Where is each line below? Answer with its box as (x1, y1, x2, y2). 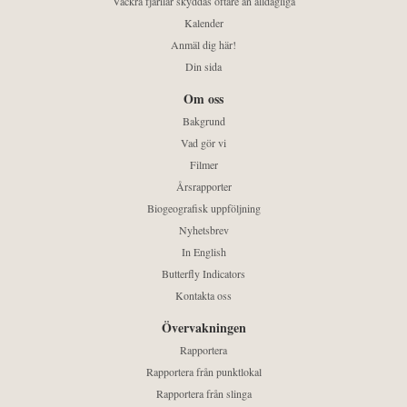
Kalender (184, 15, 223, 31)
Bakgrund (182, 114, 225, 129)
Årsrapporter (175, 179, 232, 194)
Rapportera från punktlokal (145, 364, 262, 380)
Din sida (185, 59, 222, 74)
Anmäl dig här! (171, 37, 236, 53)
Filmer (189, 157, 218, 173)
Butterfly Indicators (162, 266, 245, 282)
